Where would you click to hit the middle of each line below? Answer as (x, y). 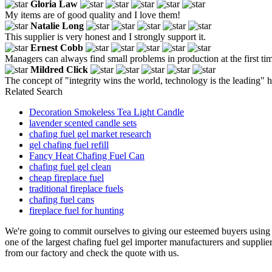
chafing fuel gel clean (70, 166)
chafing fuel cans (62, 199)
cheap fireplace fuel (66, 177)
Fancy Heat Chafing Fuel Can (87, 155)
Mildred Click (59, 69)
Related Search (34, 91)
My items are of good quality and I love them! (93, 15)
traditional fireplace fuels (76, 188)
